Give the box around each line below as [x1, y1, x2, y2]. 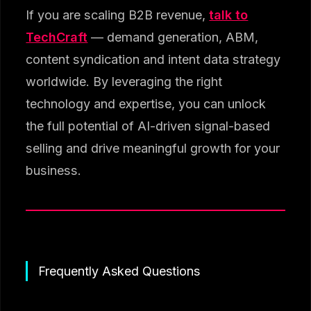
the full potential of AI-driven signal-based [26, 118, 271, 133]
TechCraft [26, 29, 88, 44]
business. [26, 162, 82, 178]
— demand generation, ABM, [87, 29, 259, 44]
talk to [209, 7, 249, 22]
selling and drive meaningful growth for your [26, 140, 280, 155]
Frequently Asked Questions [38, 263, 201, 278]
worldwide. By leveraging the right [26, 74, 223, 89]
